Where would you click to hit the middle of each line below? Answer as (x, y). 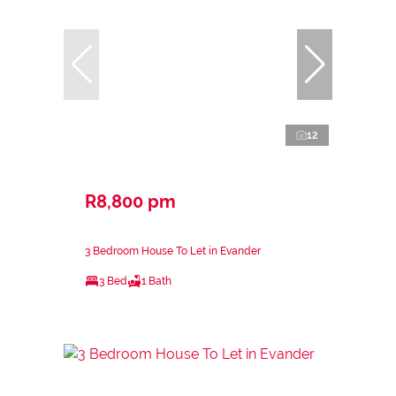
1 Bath (156, 281)
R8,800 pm (130, 201)
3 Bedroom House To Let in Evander (173, 251)
